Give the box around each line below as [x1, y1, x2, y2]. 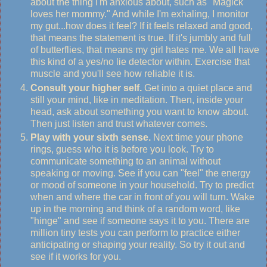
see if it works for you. [30, 252, 123, 262]
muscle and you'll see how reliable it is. [30, 68, 195, 79]
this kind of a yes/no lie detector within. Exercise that [30, 56, 250, 67]
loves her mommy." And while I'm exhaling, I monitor [30, 8, 249, 19]
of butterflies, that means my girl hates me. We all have [30, 44, 259, 55]
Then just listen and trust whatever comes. [30, 118, 207, 129]
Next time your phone [153, 132, 243, 143]
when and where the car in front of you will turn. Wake [30, 192, 254, 203]
